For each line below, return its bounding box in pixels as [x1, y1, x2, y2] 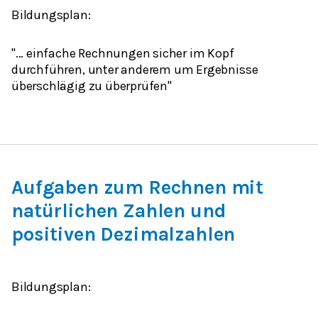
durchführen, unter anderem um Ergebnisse [11, 61, 258, 77]
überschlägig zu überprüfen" [11, 77, 172, 94]
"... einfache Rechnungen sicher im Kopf [11, 45, 234, 61]
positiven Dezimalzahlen [11, 222, 236, 246]
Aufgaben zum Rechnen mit [11, 175, 264, 199]
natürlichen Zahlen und [11, 199, 226, 222]
